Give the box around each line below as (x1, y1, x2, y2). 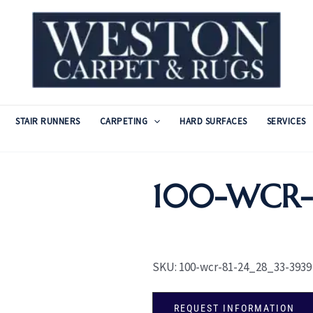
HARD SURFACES (180, 115, 247, 127)
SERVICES (266, 115, 306, 127)
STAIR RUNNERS (15, 115, 80, 127)
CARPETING (99, 115, 148, 127)
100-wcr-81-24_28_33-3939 (178, 259, 312, 275)
